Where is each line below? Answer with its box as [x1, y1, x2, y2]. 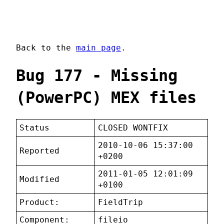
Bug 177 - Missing [16, 65, 177, 85]
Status [19, 123, 50, 133]
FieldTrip [98, 197, 143, 207]
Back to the [16, 43, 76, 53]
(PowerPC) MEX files [16, 87, 196, 107]
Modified [19, 174, 60, 184]
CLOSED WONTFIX [98, 123, 168, 133]
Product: [19, 197, 60, 207]
